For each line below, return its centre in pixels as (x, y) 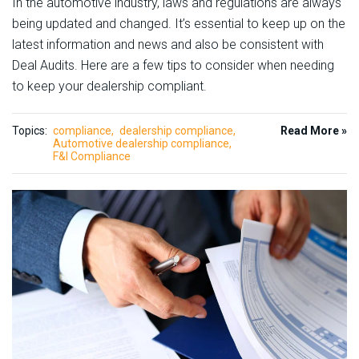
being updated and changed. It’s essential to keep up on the (179, 24)
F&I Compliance (92, 157)
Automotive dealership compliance (141, 144)
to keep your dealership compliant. (109, 87)
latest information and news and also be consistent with (168, 45)
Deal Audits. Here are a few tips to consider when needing (173, 66)
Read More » (314, 131)
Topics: (30, 131)
